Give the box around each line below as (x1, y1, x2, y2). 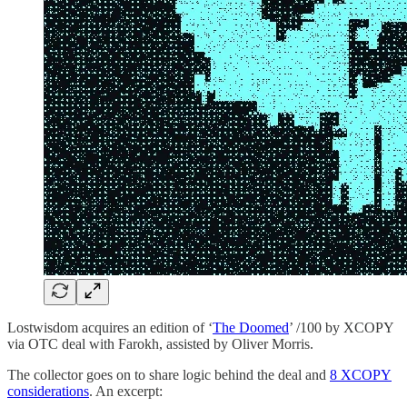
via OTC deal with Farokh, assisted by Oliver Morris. (7, 336, 313, 352)
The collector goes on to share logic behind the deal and (7, 367, 330, 383)
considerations (7, 383, 89, 400)
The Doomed (213, 320, 289, 336)
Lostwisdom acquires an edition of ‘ (7, 320, 213, 336)
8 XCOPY (330, 367, 392, 383)
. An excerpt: (89, 383, 163, 400)
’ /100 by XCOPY (289, 320, 393, 336)
